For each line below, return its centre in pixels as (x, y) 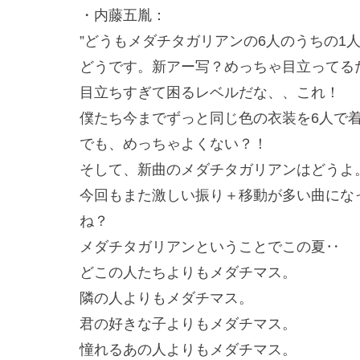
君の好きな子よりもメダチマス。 (188, 324)
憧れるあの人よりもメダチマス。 (188, 350)
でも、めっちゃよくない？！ (174, 144)
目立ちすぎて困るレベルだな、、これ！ (210, 93)
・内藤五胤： (123, 16)
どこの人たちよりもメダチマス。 (188, 273)
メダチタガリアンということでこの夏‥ (210, 247)
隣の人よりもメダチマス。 (166, 299)
